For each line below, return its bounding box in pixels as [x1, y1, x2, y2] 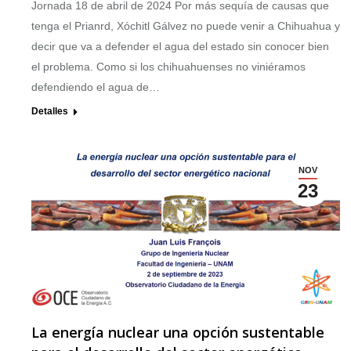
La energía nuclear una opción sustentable [31, 323, 324, 342]
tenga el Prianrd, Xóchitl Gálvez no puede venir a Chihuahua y [31, 19, 340, 32]
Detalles [31, 105, 68, 117]
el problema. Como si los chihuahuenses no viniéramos [31, 60, 306, 73]
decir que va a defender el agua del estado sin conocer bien [31, 39, 329, 52]
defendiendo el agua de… [31, 80, 160, 93]
